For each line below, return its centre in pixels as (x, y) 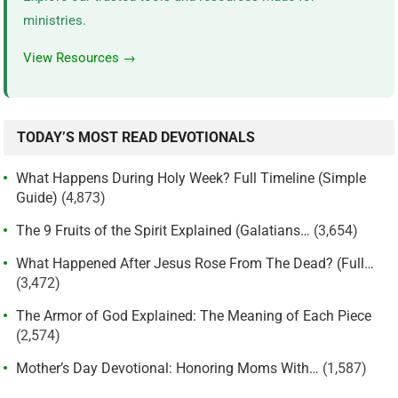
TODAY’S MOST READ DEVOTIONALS (136, 138)
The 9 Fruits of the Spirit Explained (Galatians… (163, 231)
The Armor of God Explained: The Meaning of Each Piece (194, 316)
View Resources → (80, 58)
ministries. (55, 21)
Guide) (37, 198)
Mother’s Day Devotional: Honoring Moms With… (168, 369)
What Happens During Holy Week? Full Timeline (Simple (191, 179)
